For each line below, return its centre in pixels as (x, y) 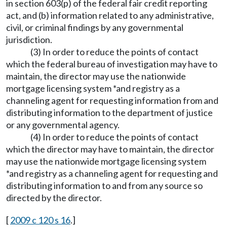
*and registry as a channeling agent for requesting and (112, 173)
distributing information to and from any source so (104, 185)
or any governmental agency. (63, 125)
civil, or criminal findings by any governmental (95, 27)
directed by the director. (54, 198)
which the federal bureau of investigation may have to (112, 64)
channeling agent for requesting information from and (112, 100)
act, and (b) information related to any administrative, (110, 15)
